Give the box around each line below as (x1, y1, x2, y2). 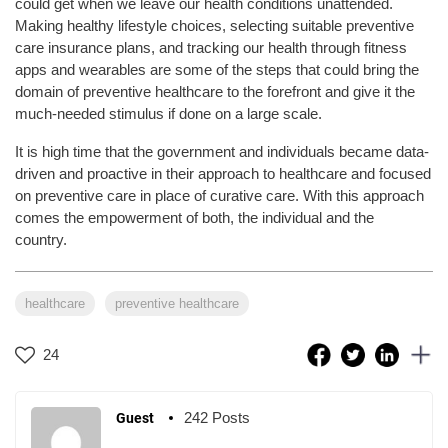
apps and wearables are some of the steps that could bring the (15, 60, 419, 78)
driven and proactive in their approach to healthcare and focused (15, 164, 431, 182)
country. (15, 230, 75, 248)
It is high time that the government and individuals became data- (15, 142, 429, 160)
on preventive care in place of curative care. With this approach (15, 186, 424, 204)
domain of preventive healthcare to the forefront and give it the (15, 82, 415, 100)
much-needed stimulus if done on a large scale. (15, 104, 326, 122)
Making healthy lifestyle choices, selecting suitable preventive (15, 16, 414, 34)
